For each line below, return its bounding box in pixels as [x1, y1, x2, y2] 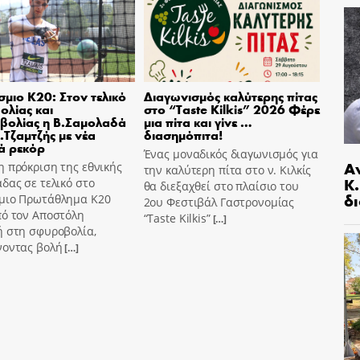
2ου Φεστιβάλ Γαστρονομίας [143, 194, 295, 210]
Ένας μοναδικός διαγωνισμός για [143, 145, 318, 162]
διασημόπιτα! [143, 125, 223, 143]
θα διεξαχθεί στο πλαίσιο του [143, 178, 299, 194]
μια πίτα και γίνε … [143, 112, 252, 130]
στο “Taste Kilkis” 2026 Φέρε [143, 100, 320, 117]
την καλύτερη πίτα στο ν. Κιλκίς [143, 162, 312, 178]
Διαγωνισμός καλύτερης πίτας [143, 87, 317, 104]
